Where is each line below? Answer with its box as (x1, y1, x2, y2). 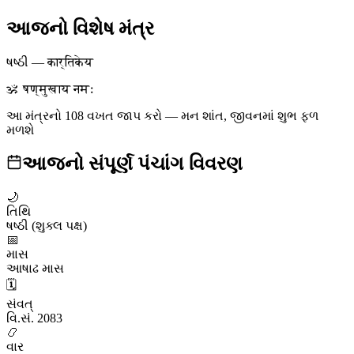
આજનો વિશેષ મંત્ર (6, 18, 154, 40)
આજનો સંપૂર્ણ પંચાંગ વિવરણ (22, 153, 243, 174)
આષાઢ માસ (6, 261, 64, 275)
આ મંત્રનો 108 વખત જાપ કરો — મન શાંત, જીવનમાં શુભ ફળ (6, 108, 318, 122)
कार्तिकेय (47, 55, 93, 69)
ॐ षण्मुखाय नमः (6, 81, 94, 96)
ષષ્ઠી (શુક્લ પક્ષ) (6, 218, 87, 232)
